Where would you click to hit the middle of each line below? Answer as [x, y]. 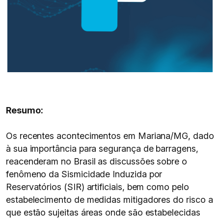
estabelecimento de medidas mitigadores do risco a [110, 200]
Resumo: [25, 110]
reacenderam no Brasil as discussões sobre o [96, 161]
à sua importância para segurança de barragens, [102, 149]
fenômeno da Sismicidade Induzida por [84, 174]
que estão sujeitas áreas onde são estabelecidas [103, 212]
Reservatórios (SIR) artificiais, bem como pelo [97, 187]
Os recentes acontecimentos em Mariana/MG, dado [110, 136]
